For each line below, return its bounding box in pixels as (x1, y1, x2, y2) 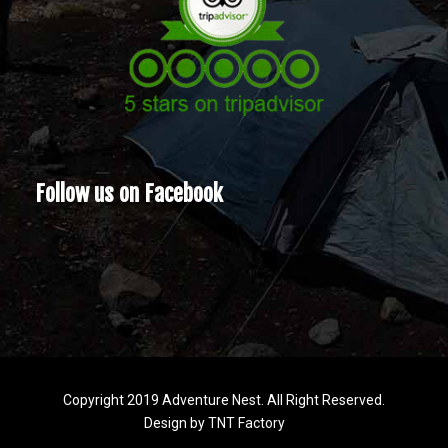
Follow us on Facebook (35, 179, 223, 207)
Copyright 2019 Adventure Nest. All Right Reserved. (63, 391, 385, 408)
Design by (143, 414, 208, 431)
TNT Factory (207, 414, 285, 431)
